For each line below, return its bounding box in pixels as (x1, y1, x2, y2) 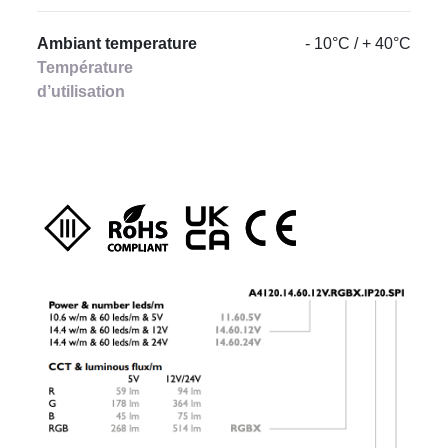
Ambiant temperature (37, 35, 198, 52)
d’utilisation (37, 83, 126, 100)
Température (37, 59, 134, 76)
